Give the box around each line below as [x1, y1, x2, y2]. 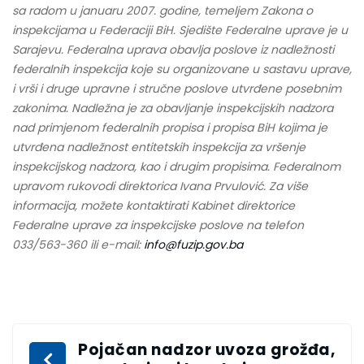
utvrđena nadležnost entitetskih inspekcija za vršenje [12, 139, 305, 156]
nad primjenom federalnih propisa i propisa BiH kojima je [12, 119, 327, 136]
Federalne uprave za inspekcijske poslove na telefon [12, 217, 304, 234]
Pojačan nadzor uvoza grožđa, [78, 339, 335, 362]
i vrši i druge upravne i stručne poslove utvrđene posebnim [12, 80, 341, 97]
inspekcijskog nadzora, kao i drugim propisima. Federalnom [12, 158, 340, 175]
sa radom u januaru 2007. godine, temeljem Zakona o [12, 2, 313, 19]
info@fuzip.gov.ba [144, 236, 243, 253]
